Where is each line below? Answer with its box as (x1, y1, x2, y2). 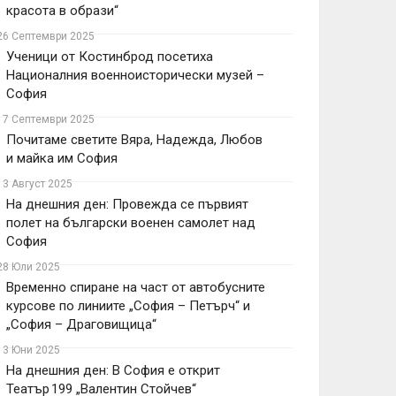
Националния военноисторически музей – (6, 67, 264, 83)
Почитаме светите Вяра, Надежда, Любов (6, 132, 263, 148)
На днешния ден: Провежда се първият (6, 196, 248, 212)
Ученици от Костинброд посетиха (6, 49, 213, 65)
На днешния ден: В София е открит (6, 362, 220, 378)
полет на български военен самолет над (6, 215, 255, 231)
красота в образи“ (6, 3, 118, 19)
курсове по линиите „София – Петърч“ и (6, 298, 250, 314)
